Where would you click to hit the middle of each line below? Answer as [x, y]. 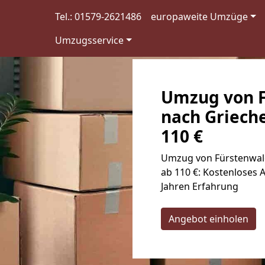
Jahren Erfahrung [200, 186]
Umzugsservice [90, 40]
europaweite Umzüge [200, 17]
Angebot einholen [209, 219]
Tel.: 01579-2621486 [98, 17]
